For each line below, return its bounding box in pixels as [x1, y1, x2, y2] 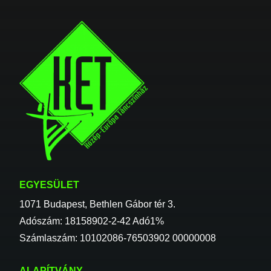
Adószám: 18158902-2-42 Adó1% [19, 216, 164, 227]
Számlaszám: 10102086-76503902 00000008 [19, 233, 216, 244]
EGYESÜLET [19, 180, 79, 191]
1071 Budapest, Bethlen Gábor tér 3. [19, 199, 175, 210]
